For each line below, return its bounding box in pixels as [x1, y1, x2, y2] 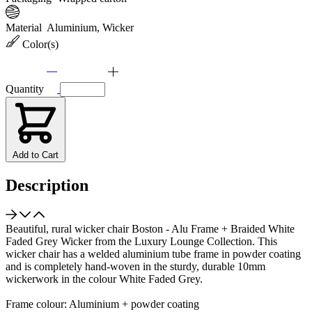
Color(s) [22, 38, 61, 51]
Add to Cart [13, 150, 58, 161]
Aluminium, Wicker [47, 22, 134, 34]
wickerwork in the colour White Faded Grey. [6, 272, 203, 285]
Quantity [6, 83, 47, 95]
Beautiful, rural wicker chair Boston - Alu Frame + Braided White [6, 222, 295, 235]
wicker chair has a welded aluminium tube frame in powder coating [6, 247, 301, 260]
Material [6, 22, 45, 34]
